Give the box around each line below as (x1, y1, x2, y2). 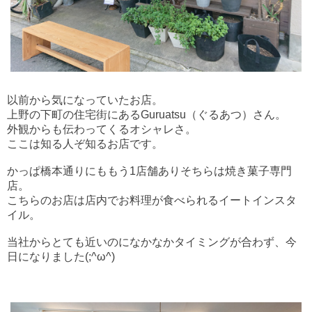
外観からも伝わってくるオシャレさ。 (7, 123, 196, 136)
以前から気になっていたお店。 (7, 94, 163, 107)
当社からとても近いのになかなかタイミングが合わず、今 (7, 236, 297, 249)
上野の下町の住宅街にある (7, 109, 141, 121)
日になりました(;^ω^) (7, 251, 115, 263)
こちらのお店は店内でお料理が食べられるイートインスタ (7, 194, 297, 207)
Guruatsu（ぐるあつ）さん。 (141, 109, 286, 121)
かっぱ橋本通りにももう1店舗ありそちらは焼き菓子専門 (7, 165, 292, 178)
